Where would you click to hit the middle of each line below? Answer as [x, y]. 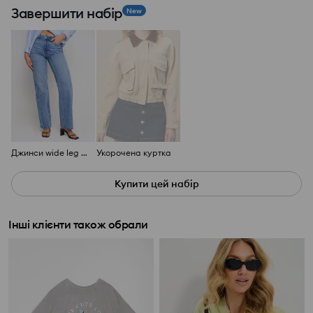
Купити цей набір [156, 184]
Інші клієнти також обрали [78, 225]
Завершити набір [67, 13]
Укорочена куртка [134, 153]
